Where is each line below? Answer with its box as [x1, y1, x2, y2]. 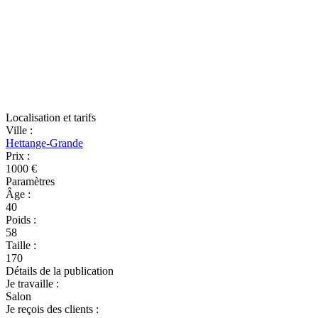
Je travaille [6, 278, 56, 290]
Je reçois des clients [6, 303, 96, 315]
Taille [6, 239, 33, 251]
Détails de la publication [6, 265, 114, 277]
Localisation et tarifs [6, 111, 96, 124]
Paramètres [6, 175, 55, 187]
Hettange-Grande [6, 137, 83, 149]
